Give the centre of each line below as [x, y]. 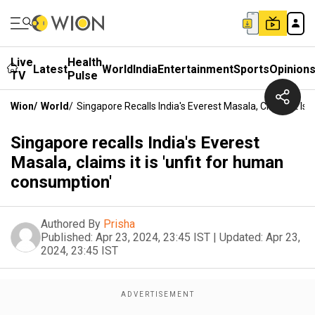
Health [85, 62]
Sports [251, 69]
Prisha [119, 224]
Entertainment [195, 69]
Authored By [71, 224]
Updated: [241, 237]
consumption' [61, 182]
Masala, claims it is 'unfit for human [147, 162]
